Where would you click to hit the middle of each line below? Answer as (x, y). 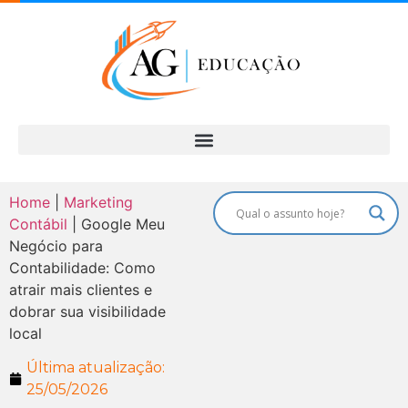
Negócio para (56, 246)
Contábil (38, 224)
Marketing (98, 203)
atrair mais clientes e (81, 290)
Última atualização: (96, 368)
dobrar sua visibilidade (87, 312)
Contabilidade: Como (82, 268)
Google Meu (123, 224)
